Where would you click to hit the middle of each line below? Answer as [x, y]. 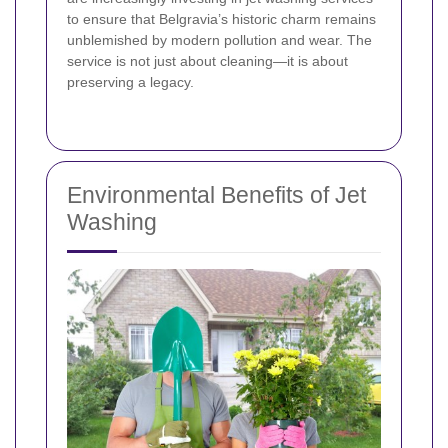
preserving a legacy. [130, 81]
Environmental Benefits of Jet [216, 194]
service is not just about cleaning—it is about [207, 60]
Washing [112, 221]
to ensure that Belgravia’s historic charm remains [221, 18]
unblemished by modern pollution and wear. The [219, 39]
